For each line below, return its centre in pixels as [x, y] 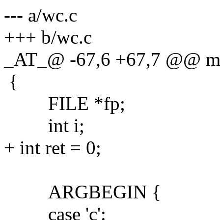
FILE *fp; [65, 103]
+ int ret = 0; [53, 147]
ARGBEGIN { [82, 192]
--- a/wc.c [41, 15]
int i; [44, 125]
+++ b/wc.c [48, 37]
